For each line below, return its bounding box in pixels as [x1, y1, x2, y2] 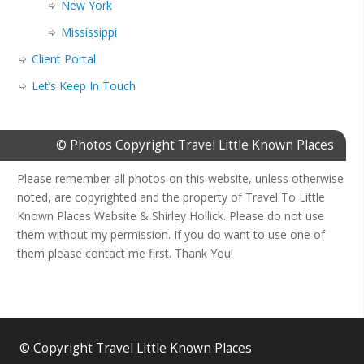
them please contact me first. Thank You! [17, 245, 233, 262]
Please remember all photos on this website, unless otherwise [17, 171, 344, 187]
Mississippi [61, 24, 117, 41]
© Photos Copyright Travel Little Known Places [56, 136, 334, 154]
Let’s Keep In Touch [32, 78, 136, 94]
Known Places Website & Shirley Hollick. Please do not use [17, 208, 324, 224]
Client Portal [32, 51, 96, 67]
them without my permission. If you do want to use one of [17, 227, 325, 243]
